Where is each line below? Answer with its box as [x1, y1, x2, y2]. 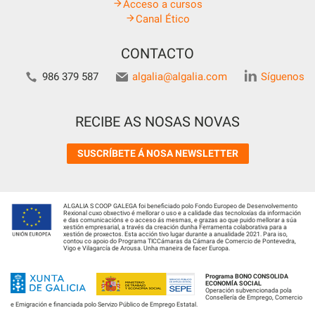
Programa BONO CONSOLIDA [205, 272, 288, 280]
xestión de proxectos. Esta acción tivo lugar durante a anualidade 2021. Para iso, [63, 230, 288, 238]
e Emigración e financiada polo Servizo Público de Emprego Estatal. [11, 300, 198, 308]
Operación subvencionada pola [205, 286, 292, 294]
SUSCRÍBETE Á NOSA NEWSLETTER [77, 147, 238, 159]
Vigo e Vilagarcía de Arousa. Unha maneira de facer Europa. [63, 244, 230, 252]
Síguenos [260, 70, 304, 83]
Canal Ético [136, 12, 190, 25]
